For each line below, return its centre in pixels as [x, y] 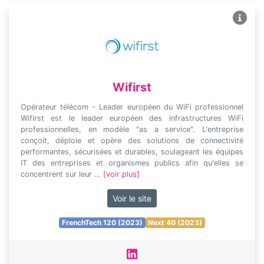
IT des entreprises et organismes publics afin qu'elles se [132, 163]
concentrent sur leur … [62, 174]
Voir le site [132, 198]
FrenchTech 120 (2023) [102, 222]
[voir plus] [121, 174]
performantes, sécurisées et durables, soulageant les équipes [132, 152]
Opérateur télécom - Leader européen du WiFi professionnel [132, 107]
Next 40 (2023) [175, 222]
